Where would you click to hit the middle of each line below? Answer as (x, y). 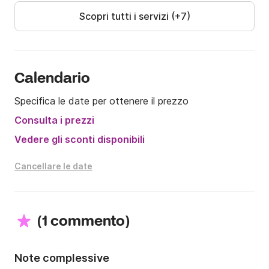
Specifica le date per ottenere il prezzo (101, 101)
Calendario (52, 79)
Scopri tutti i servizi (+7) (134, 17)
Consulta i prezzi (54, 120)
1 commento (83, 222)
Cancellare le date (53, 166)
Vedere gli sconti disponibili (80, 140)
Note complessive (62, 258)
